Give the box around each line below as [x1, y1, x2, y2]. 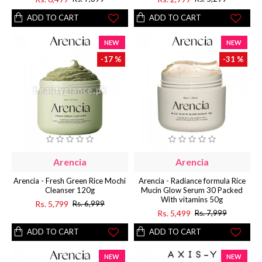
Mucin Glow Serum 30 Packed [141, 185, 243, 195]
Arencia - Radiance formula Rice [138, 175, 246, 185]
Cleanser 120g [44, 185, 95, 195]
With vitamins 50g [161, 194, 223, 204]
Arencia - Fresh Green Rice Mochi [13, 175, 126, 185]
